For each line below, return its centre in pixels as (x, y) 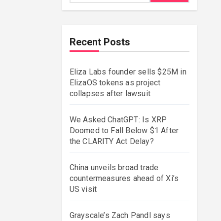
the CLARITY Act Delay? (111, 141)
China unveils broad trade (114, 167)
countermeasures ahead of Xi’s (124, 178)
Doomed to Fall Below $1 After (124, 130)
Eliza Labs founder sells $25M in (128, 72)
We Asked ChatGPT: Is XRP (118, 120)
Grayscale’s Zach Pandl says (120, 215)
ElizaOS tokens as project (115, 83)
